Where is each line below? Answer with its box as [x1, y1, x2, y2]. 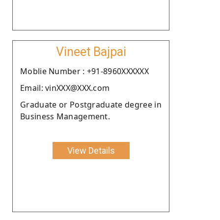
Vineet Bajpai [55, 44, 126, 59]
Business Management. [20, 110, 110, 122]
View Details [67, 145, 115, 156]
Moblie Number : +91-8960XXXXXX [20, 65, 149, 77]
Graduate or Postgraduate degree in [20, 99, 162, 110]
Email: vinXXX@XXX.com [20, 82, 110, 93]
